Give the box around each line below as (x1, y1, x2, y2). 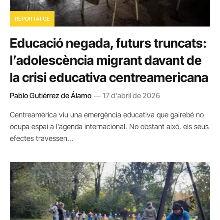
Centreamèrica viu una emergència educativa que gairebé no (10, 110, 204, 119)
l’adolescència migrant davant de (10, 52, 202, 68)
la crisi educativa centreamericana (10, 69, 208, 85)
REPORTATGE (15, 15, 50, 22)
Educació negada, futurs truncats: (10, 35, 207, 51)
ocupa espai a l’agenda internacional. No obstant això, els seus (10, 121, 209, 131)
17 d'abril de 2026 (103, 90, 160, 100)
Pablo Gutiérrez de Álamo (10, 90, 91, 100)
